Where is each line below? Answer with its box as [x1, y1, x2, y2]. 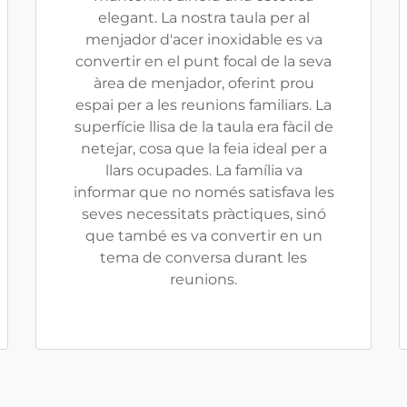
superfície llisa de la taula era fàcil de [74, 118, 333, 135]
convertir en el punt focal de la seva [75, 53, 332, 70]
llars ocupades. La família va [104, 162, 303, 179]
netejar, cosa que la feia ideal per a [80, 140, 327, 157]
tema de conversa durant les [100, 249, 307, 266]
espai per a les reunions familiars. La [75, 96, 332, 114]
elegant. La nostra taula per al [97, 9, 310, 26]
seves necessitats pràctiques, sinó [81, 205, 326, 223]
